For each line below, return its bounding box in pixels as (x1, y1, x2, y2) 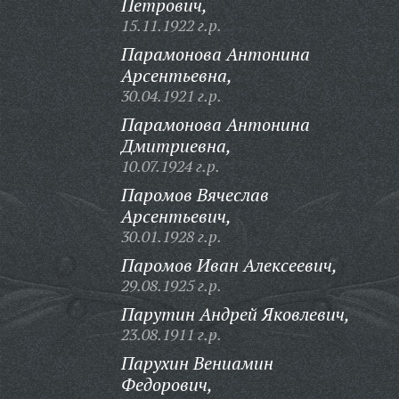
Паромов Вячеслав (120, 183, 269, 207)
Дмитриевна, (120, 134, 232, 158)
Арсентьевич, (120, 204, 232, 228)
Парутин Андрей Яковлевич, (120, 302, 350, 326)
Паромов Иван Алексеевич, (120, 253, 338, 277)
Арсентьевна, (120, 63, 232, 87)
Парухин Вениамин (120, 351, 273, 375)
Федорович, (120, 372, 213, 396)
